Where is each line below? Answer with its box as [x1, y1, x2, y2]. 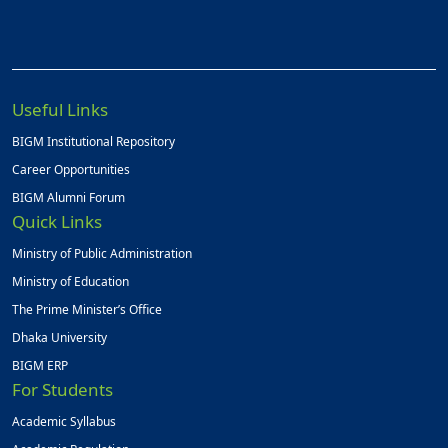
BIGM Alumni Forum [12, 189, 125, 207]
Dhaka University [12, 329, 107, 347]
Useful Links [12, 98, 108, 122]
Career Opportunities [12, 161, 130, 179]
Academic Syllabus [12, 413, 116, 431]
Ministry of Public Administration [12, 245, 192, 263]
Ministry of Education [12, 273, 129, 291]
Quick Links [12, 210, 102, 234]
